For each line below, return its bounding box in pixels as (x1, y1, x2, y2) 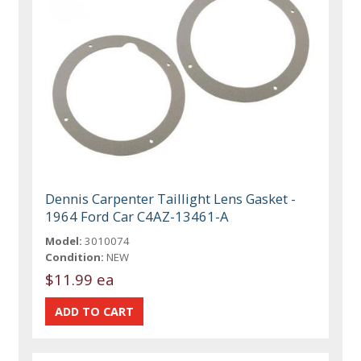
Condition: (45, 249, 105, 264)
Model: (45, 233, 83, 248)
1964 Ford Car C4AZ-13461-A (45, 206, 230, 226)
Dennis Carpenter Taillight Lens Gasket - (45, 189, 297, 208)
